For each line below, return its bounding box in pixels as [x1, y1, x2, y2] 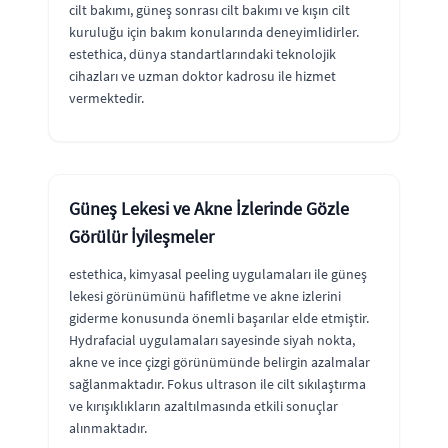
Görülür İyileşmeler [69, 224, 214, 248]
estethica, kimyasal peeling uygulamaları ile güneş [69, 264, 367, 283]
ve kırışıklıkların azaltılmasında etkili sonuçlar [69, 396, 338, 415]
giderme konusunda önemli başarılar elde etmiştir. [69, 308, 369, 327]
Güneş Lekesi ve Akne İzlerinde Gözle [69, 196, 349, 220]
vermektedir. [69, 88, 144, 107]
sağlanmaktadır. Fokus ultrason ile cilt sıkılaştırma [69, 374, 366, 393]
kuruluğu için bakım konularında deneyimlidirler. [69, 22, 359, 41]
